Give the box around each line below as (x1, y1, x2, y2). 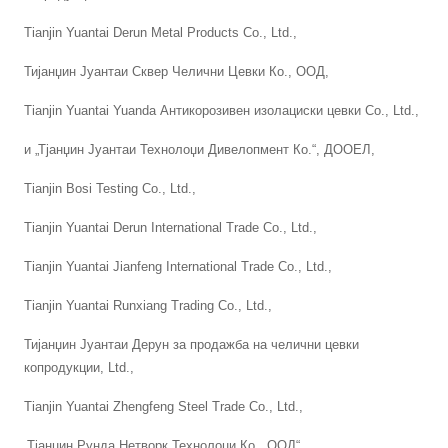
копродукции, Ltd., (24, 359, 135, 375)
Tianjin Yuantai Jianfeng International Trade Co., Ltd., (24, 258, 333, 274)
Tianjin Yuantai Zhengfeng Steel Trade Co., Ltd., (24, 398, 304, 414)
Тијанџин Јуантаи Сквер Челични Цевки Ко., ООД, (24, 63, 330, 79)
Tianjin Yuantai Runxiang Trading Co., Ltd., (24, 297, 273, 313)
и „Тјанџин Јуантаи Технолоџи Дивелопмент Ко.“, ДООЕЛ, (24, 141, 376, 157)
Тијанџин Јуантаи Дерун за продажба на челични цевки (24, 336, 360, 352)
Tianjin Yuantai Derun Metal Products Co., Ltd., (24, 24, 298, 40)
